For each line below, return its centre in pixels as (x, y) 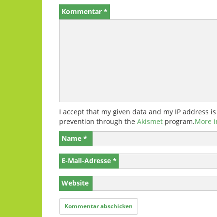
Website (75, 183)
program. (179, 121)
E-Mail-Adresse (87, 161)
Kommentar (83, 11)
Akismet (150, 121)
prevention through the (98, 121)
